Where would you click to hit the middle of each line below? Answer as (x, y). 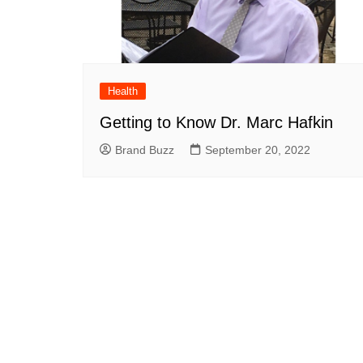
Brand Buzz (145, 150)
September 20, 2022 (258, 150)
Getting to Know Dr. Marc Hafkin (216, 122)
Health (123, 91)
